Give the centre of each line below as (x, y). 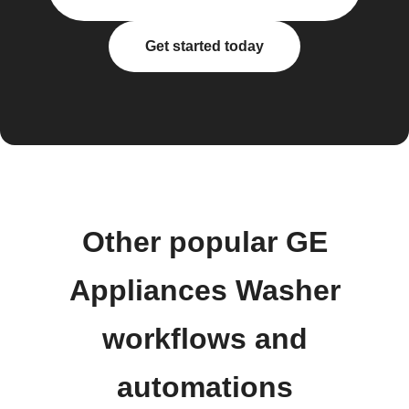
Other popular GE (204, 242)
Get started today (204, 46)
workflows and (204, 339)
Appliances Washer (204, 290)
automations (204, 387)
